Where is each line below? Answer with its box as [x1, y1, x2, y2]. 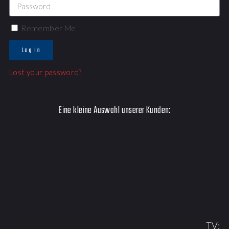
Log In [21, 44, 41, 56]
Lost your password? [9, 67, 82, 77]
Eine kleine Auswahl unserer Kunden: [58, 103, 171, 119]
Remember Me [19, 24, 76, 33]
